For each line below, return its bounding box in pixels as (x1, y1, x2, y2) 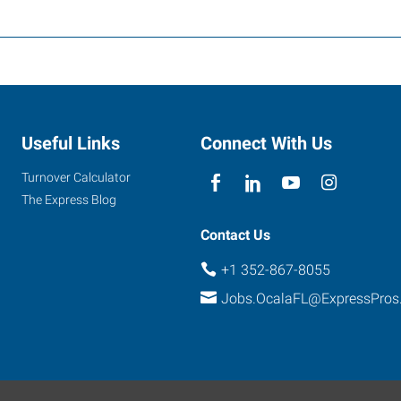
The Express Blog (21, 192, 116, 207)
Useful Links (21, 132, 120, 154)
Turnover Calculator (21, 169, 131, 184)
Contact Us (200, 226, 270, 243)
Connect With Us (200, 132, 332, 154)
